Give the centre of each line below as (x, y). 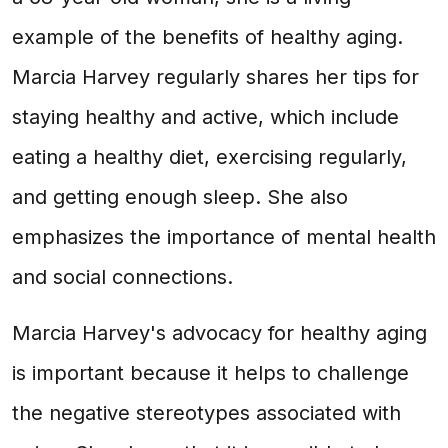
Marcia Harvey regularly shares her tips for (215, 77)
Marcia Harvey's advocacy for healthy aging (219, 333)
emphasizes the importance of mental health (224, 237)
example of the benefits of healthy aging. (207, 37)
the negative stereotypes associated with (206, 413)
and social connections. (122, 277)
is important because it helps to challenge (210, 373)
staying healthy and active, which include (205, 117)
